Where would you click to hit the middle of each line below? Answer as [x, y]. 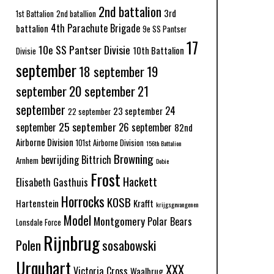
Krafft [143, 203]
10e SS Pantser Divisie [84, 49]
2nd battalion [130, 11]
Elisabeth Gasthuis [52, 182]
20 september [102, 91]
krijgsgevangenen [177, 204]
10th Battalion [158, 50]
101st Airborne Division [110, 143]
